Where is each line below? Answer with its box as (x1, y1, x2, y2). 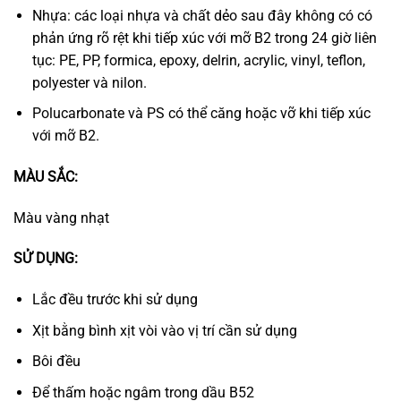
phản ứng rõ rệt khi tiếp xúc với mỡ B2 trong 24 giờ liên (31, 29, 377, 47)
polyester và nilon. (31, 73, 147, 91)
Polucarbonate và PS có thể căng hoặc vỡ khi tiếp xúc (31, 105, 371, 123)
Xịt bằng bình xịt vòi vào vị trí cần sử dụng (31, 321, 297, 339)
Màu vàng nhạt (13, 209, 109, 226)
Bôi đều (31, 353, 81, 371)
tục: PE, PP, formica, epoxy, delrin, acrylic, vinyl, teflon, (31, 51, 365, 69)
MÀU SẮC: (13, 167, 78, 185)
